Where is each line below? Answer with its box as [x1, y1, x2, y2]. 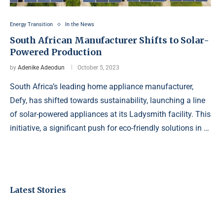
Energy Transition [10, 21, 53, 28]
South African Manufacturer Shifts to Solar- [10, 35, 209, 46]
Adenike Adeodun [18, 64, 65, 72]
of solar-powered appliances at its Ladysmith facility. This [10, 110, 211, 119]
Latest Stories [10, 185, 66, 195]
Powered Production [10, 46, 102, 58]
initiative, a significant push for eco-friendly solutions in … [10, 123, 209, 133]
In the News [65, 21, 94, 28]
